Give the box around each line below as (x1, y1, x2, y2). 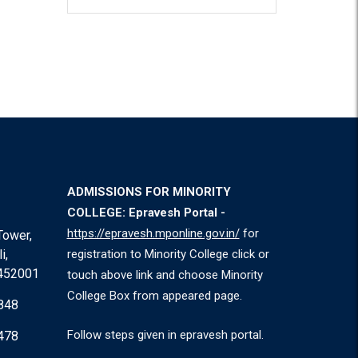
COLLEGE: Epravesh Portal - (66, 205, 225, 220)
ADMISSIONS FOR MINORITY (66, 185, 231, 199)
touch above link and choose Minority (66, 268, 263, 282)
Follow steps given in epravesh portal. (66, 327, 264, 342)
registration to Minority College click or (66, 247, 269, 261)
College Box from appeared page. (66, 288, 242, 303)
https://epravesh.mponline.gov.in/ (66, 226, 240, 241)
